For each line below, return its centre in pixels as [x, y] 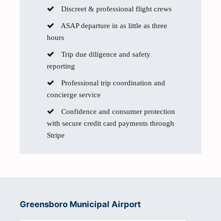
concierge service [74, 95]
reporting [61, 66]
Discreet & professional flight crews [115, 9]
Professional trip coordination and [112, 83]
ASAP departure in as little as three [113, 26]
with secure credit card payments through [110, 123]
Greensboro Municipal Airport [80, 204]
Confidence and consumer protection [117, 111]
